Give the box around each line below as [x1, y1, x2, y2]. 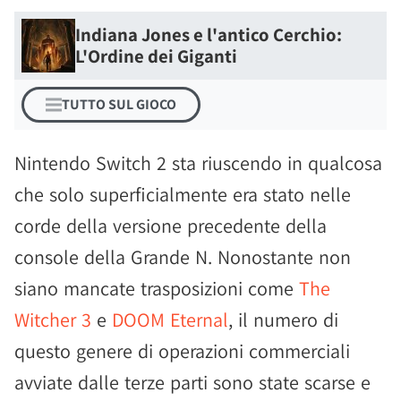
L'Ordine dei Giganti [75, 44, 237, 68]
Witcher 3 [14, 307, 91, 332]
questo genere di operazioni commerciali [14, 338, 350, 363]
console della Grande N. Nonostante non [14, 244, 351, 269]
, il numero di [228, 307, 338, 332]
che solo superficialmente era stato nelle [14, 182, 351, 207]
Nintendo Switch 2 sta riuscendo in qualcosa [14, 150, 382, 175]
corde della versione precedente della [14, 213, 327, 238]
